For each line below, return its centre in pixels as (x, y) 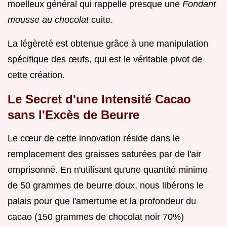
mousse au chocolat (49, 20)
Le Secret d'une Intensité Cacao (99, 99)
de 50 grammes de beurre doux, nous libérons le (106, 186)
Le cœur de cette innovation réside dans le (94, 139)
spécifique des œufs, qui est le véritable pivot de (105, 60)
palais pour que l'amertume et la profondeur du (102, 201)
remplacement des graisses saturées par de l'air (104, 154)
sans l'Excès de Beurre (73, 115)
